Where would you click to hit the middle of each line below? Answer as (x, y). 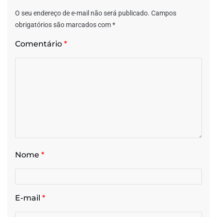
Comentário (39, 44)
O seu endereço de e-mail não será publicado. (82, 13)
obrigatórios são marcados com (64, 24)
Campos (164, 13)
